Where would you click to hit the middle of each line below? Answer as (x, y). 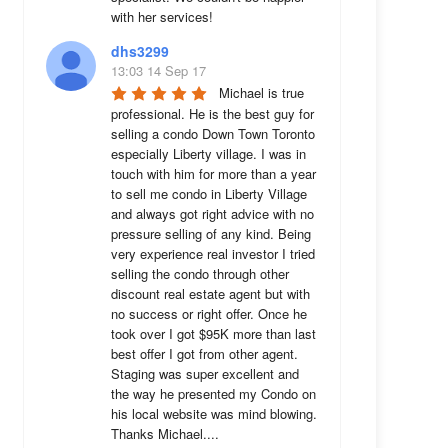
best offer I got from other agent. (204, 353)
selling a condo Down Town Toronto (212, 133)
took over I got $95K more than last (213, 333)
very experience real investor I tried (212, 253)
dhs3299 (139, 51)
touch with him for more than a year (213, 173)
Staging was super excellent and (204, 373)
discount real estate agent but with (210, 293)
